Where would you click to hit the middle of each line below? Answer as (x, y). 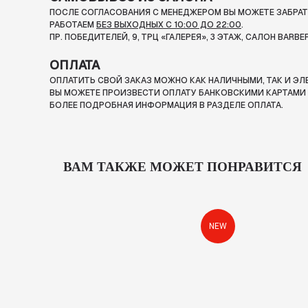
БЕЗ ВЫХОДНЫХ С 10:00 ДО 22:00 (169, 25)
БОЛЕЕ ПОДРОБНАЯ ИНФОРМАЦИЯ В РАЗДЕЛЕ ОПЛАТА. (166, 106)
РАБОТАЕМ (73, 25)
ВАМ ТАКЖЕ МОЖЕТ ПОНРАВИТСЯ (183, 167)
